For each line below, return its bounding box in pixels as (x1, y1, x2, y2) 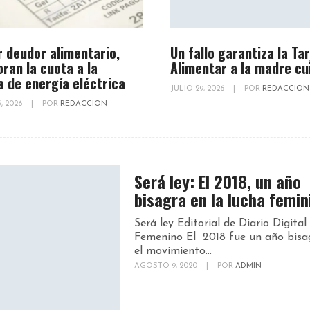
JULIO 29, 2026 (170, 85, 226, 93)
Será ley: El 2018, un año (134, 169, 301, 194)
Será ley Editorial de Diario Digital (134, 218, 307, 230)
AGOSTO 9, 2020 (134, 262, 199, 271)
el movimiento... (134, 246, 212, 257)
